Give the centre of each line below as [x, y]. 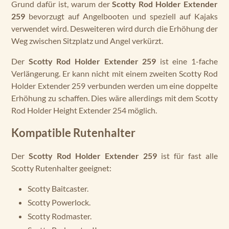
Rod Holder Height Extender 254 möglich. [84, 110]
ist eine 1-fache [187, 61]
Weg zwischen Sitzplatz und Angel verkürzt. [87, 40]
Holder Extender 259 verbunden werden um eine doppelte [114, 85]
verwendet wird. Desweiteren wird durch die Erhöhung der [114, 28]
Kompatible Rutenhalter [73, 133]
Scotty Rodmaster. [60, 216]
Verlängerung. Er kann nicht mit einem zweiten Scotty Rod [114, 73]
